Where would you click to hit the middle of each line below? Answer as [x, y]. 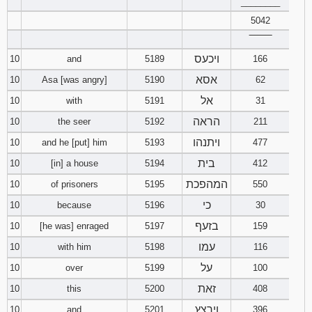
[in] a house [74, 163]
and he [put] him [74, 142]
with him [74, 247]
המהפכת [206, 184]
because [74, 205]
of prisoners [74, 184]
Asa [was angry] [74, 80]
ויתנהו [206, 142]
